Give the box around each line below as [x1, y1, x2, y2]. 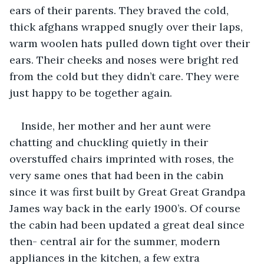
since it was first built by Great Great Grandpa [9, 184, 249, 199]
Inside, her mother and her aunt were [21, 118, 214, 133]
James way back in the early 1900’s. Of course [9, 201, 243, 215]
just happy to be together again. [9, 85, 172, 100]
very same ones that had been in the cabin [9, 168, 226, 182]
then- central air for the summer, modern [9, 234, 223, 248]
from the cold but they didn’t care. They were [9, 69, 242, 83]
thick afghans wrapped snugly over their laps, [9, 19, 246, 34]
